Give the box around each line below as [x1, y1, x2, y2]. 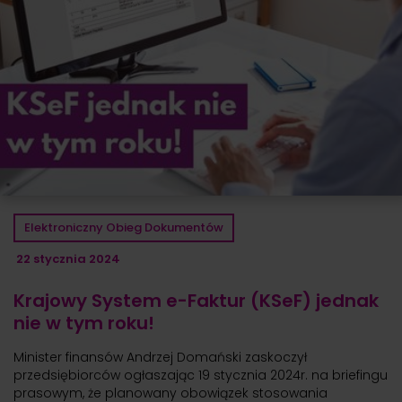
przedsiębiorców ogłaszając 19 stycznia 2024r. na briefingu [13, 365, 388, 384]
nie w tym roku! [13, 310, 154, 336]
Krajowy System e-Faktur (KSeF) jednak [13, 287, 379, 313]
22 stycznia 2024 [16, 249, 120, 267]
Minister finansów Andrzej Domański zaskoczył [13, 347, 307, 366]
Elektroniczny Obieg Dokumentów [24, 218, 223, 236]
